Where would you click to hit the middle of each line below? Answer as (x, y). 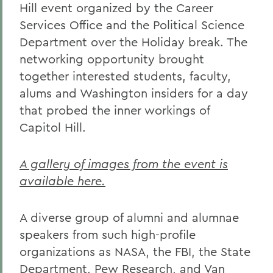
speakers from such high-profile (108, 234)
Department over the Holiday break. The (133, 42)
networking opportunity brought (112, 59)
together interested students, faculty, (125, 76)
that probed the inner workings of (115, 110)
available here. (62, 181)
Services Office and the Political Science (132, 25)
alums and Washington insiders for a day (134, 93)
